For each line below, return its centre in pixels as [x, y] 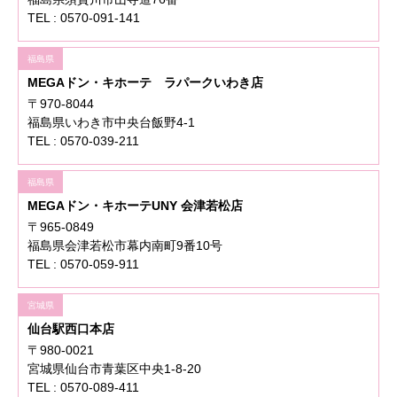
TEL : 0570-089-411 [83, 388]
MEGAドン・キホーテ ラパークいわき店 [145, 83]
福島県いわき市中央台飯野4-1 [111, 123]
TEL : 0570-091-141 [84, 18]
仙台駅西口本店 [71, 329]
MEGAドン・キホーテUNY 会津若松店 [135, 206]
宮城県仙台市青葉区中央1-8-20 [114, 369]
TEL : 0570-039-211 [83, 141]
